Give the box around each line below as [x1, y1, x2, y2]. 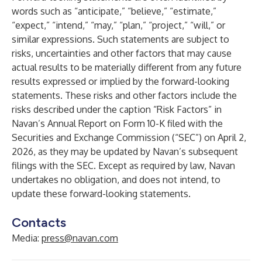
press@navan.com [42, 232, 118, 244]
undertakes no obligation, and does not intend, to [12, 174, 220, 185]
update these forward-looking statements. [12, 188, 191, 199]
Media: [12, 232, 42, 244]
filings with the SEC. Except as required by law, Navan [12, 160, 235, 171]
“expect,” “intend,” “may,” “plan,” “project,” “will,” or [12, 19, 225, 31]
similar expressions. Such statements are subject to [12, 33, 229, 45]
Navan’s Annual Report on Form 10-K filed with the [12, 118, 223, 129]
